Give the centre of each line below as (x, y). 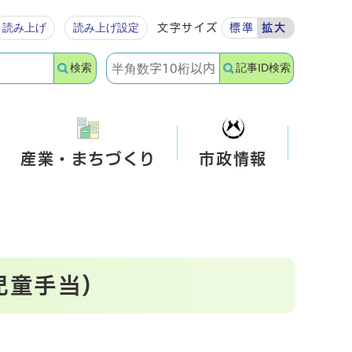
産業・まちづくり (88, 159)
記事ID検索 (264, 68)
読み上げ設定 (106, 27)
